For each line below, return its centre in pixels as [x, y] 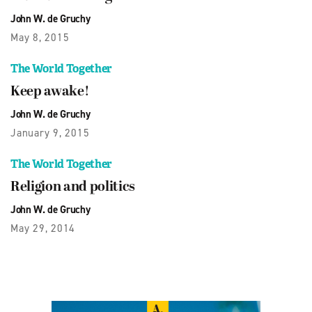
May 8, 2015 [40, 38]
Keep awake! [50, 92]
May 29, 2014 [43, 228]
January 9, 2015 [50, 133]
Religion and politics [73, 187]
